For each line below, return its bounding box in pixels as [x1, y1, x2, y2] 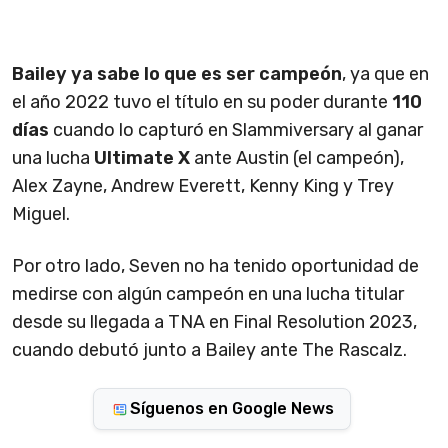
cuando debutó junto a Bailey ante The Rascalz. [12, 349, 407, 372]
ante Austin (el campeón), [190, 157, 404, 180]
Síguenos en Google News [130, 409, 334, 429]
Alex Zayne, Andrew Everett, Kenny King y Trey [12, 185, 394, 208]
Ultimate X [94, 157, 190, 180]
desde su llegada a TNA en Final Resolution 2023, [12, 321, 417, 344]
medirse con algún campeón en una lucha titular [12, 293, 404, 316]
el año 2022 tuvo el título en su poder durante [12, 101, 392, 124]
